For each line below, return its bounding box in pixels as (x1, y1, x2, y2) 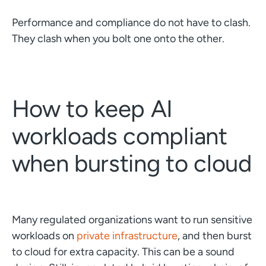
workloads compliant (11, 121, 227, 150)
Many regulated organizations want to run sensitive (11, 213, 252, 226)
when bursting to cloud (11, 148, 252, 178)
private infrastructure (76, 229, 178, 242)
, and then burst (177, 229, 252, 242)
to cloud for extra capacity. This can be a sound (11, 245, 235, 258)
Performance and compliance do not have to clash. (11, 15, 251, 29)
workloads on (11, 229, 77, 242)
